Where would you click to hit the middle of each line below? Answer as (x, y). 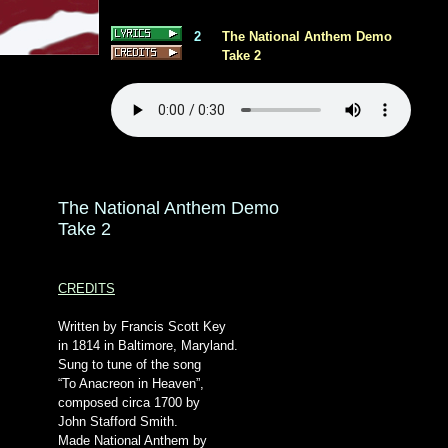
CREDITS (86, 288)
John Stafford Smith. (118, 421)
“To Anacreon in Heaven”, (131, 383)
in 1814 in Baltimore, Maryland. (148, 345)
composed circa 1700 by (129, 402)
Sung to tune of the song (129, 364)
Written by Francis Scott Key (142, 326)
